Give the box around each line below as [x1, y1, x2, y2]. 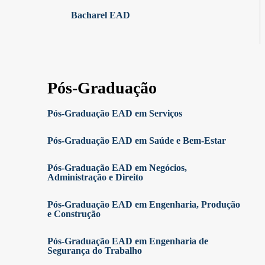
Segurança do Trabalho [47, 245, 142, 256]
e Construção [47, 209, 101, 219]
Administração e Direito [47, 172, 143, 182]
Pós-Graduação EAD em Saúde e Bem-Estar [47, 135, 226, 146]
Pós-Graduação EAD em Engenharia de [47, 236, 208, 246]
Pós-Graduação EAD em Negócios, [47, 163, 187, 173]
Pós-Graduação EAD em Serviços [47, 108, 182, 118]
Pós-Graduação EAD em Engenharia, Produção [47, 199, 240, 209]
